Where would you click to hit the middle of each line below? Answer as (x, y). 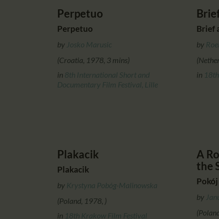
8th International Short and (107, 74)
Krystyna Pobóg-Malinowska (112, 185)
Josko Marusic (89, 44)
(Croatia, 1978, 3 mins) (93, 60)
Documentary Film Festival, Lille (108, 84)
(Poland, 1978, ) (82, 200)
